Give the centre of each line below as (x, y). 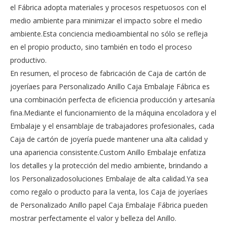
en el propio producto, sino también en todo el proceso (101, 47)
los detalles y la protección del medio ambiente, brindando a (109, 165)
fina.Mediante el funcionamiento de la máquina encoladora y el (113, 113)
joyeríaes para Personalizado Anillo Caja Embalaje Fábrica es (110, 86)
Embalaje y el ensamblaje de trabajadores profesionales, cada (112, 126)
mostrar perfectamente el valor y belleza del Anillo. (93, 218)
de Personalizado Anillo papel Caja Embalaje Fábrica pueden (109, 205)
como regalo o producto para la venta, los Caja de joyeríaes (109, 192)
